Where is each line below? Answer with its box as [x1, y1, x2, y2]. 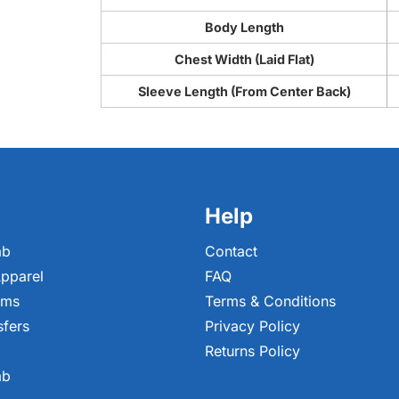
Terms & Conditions [205, 292, 336, 310]
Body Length [204, 20, 284, 35]
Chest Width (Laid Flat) [174, 52, 314, 67]
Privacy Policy [205, 317, 300, 335]
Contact [205, 242, 257, 260]
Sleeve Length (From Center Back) [137, 84, 351, 99]
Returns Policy [205, 342, 300, 360]
